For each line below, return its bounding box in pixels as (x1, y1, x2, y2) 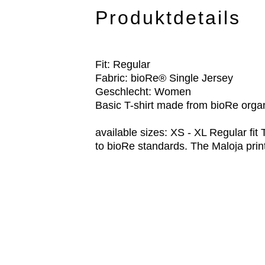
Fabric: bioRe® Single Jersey (95, 72, 234, 84)
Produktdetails (95, 7, 241, 28)
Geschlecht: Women (95, 86, 192, 98)
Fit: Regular (95, 59, 151, 70)
